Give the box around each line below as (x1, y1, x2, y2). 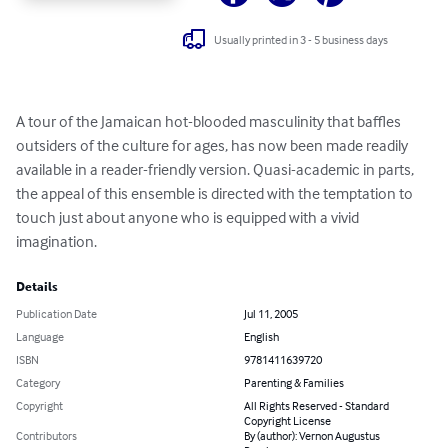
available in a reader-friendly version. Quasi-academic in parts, (16, 159, 417, 180)
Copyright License (244, 413, 331, 429)
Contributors (16, 428, 77, 444)
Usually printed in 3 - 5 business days (214, 31, 389, 47)
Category (16, 375, 60, 391)
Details (16, 280, 58, 295)
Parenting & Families (244, 375, 344, 391)
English (244, 329, 279, 345)
